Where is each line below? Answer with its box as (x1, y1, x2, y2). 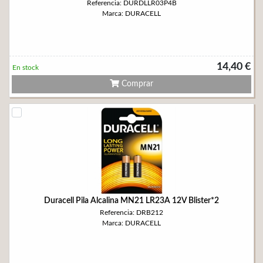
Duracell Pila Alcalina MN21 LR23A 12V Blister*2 (44, 197, 219, 205)
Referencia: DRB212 (100, 209, 163, 216)
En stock (12, 64, 39, 71)
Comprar (119, 80, 153, 88)
